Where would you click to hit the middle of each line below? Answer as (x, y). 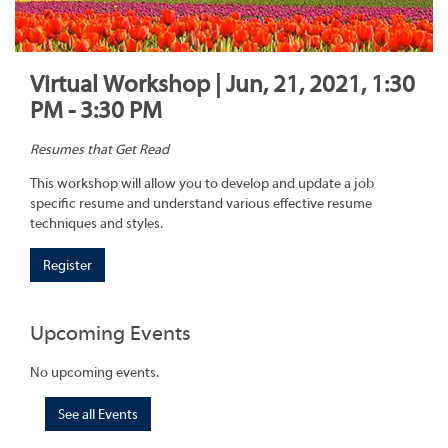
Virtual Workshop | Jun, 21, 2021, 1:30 (222, 84)
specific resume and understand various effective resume (201, 204)
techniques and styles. (96, 224)
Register (67, 266)
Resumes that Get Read (99, 150)
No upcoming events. (94, 372)
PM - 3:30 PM (96, 110)
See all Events (98, 414)
